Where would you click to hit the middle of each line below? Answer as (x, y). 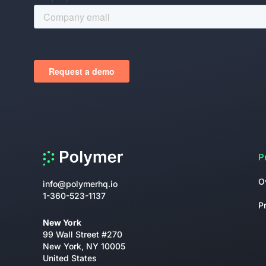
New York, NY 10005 (84, 246)
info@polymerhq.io (80, 183)
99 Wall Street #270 (83, 234)
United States (70, 258)
